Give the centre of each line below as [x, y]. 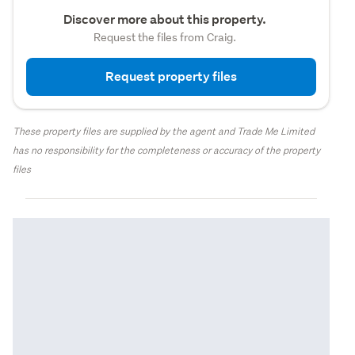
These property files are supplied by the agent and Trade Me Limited [164, 131]
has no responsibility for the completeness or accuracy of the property [166, 150]
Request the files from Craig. [165, 37]
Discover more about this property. [165, 19]
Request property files [171, 76]
